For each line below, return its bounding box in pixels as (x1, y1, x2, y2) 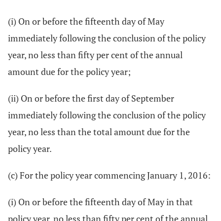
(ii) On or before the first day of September (8, 92, 174, 104)
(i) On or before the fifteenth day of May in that (8, 196, 193, 208)
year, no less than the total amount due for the (8, 126, 190, 138)
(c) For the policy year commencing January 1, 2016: (8, 169, 211, 181)
